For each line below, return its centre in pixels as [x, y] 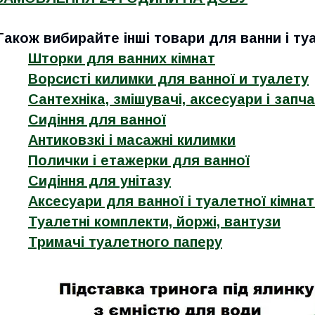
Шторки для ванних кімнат [122, 59]
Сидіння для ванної [97, 120]
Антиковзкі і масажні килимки [132, 140]
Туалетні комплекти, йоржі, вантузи [154, 222]
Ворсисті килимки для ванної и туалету [168, 79]
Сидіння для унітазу [99, 181]
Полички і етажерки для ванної [139, 161]
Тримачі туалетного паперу [125, 242]
